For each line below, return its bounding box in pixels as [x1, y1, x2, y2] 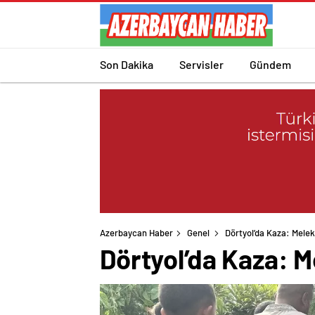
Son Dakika [100, 57, 153, 71]
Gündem [250, 57, 291, 71]
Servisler [179, 57, 224, 71]
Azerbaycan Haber [100, 227, 173, 239]
